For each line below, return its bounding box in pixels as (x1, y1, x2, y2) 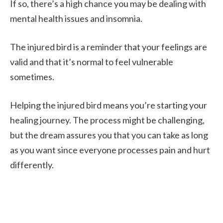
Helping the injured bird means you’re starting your (10, 100, 207, 111)
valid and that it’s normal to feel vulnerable (10, 56, 173, 67)
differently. (10, 159, 54, 170)
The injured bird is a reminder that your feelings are (10, 41, 207, 52)
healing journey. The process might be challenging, (10, 114, 205, 125)
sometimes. (10, 71, 54, 82)
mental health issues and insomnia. (10, 13, 142, 24)
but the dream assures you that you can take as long (10, 129, 208, 140)
